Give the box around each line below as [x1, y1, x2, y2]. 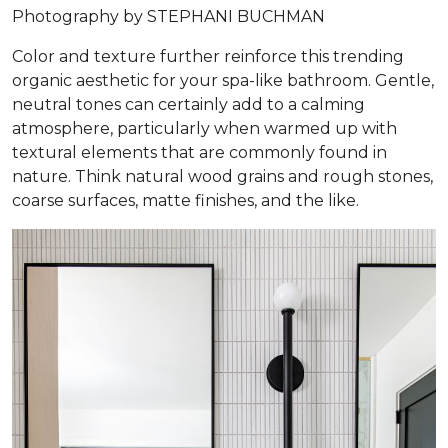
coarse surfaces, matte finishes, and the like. [12, 191, 359, 211]
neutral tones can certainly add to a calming [12, 95, 365, 115]
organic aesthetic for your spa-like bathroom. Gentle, [12, 71, 434, 91]
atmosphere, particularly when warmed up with [12, 119, 397, 139]
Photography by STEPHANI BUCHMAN [12, 7, 325, 27]
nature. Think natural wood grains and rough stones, [12, 167, 433, 187]
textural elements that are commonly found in [12, 143, 387, 163]
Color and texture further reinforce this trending [12, 47, 404, 67]
